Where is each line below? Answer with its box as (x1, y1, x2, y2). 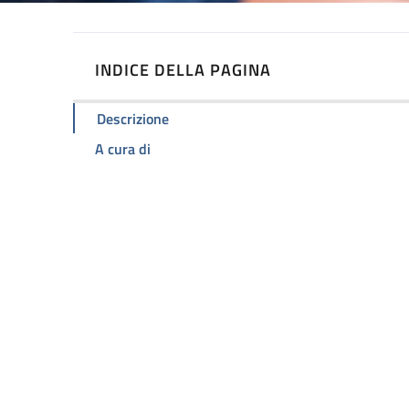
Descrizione (97, 107, 169, 130)
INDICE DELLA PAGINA (95, 57, 271, 82)
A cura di (95, 138, 151, 161)
